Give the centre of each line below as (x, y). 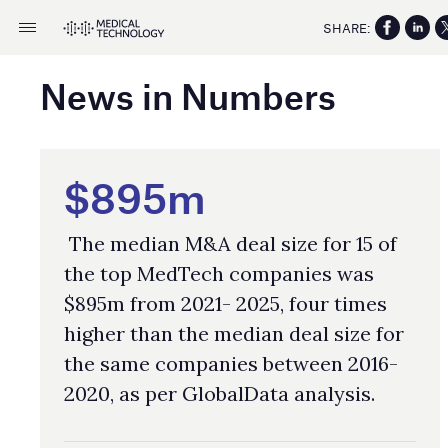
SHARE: (346, 27)
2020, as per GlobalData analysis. (219, 393)
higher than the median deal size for (234, 333)
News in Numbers (188, 95)
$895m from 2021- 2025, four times (225, 303)
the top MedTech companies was (219, 273)
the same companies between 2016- (231, 363)
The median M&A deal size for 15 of (230, 243)
